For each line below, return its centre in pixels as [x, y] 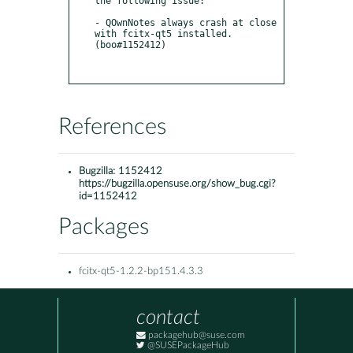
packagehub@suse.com [195, 336]
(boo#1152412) [130, 45]
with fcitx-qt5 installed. [163, 33]
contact [168, 318]
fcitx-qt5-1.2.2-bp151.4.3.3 [141, 272]
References [112, 128]
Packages [104, 228]
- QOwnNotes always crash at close [186, 22]
